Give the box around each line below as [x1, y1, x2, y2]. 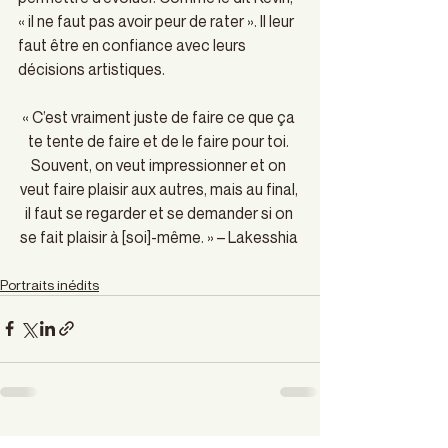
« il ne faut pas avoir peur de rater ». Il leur [18, 10, 297, 31]
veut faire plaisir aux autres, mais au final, [19, 178, 301, 199]
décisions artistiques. [18, 58, 168, 79]
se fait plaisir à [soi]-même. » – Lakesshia [19, 226, 301, 247]
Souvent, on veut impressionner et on [31, 154, 289, 175]
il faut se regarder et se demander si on [24, 202, 296, 223]
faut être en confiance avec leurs [18, 34, 249, 55]
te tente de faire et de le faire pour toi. [28, 130, 292, 151]
